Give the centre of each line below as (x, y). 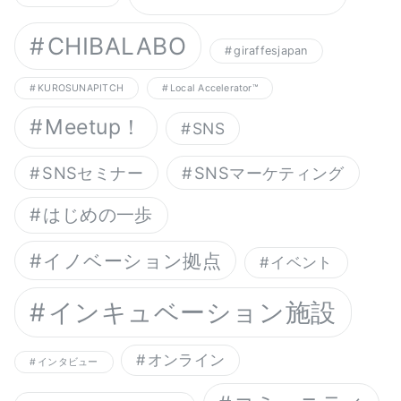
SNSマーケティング (269, 173)
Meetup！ (94, 128)
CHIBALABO (117, 47)
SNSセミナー (93, 173)
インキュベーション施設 (192, 313)
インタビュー (68, 363)
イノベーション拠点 (132, 261)
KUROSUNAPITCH (81, 89)
